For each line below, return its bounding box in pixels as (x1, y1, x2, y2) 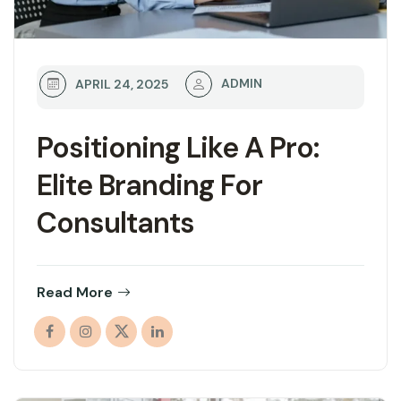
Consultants (37, 203, 194, 242)
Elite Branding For (37, 166, 262, 204)
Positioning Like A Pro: (37, 128, 319, 166)
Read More (37, 282, 113, 302)
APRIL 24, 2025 (75, 75, 168, 92)
